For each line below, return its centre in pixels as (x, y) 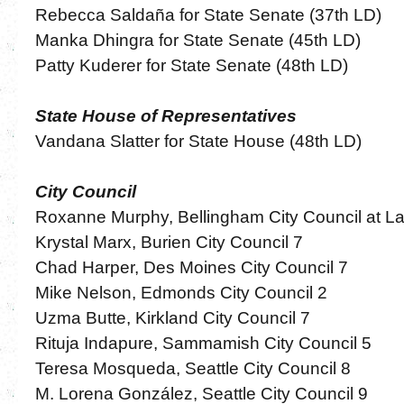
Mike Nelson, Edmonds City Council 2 (181, 292)
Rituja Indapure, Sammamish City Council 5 (203, 343)
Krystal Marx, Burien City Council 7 (169, 242)
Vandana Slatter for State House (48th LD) (198, 141)
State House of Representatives (165, 115)
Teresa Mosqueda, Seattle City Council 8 (193, 368)
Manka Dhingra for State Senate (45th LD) (197, 40)
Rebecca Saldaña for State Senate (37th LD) (208, 14)
